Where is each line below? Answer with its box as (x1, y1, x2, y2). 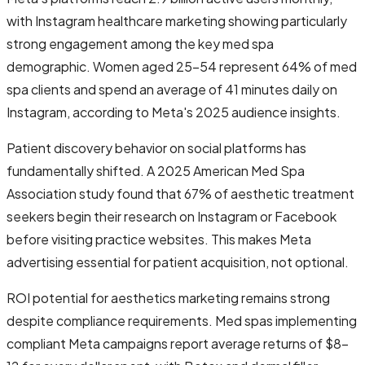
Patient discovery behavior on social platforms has (7, 139, 306, 156)
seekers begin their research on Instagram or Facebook (7, 207, 336, 225)
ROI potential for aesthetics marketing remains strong (7, 288, 330, 306)
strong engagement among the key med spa (7, 34, 274, 52)
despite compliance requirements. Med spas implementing (7, 311, 357, 329)
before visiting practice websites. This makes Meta (7, 230, 311, 248)
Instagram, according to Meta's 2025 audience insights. (7, 103, 341, 121)
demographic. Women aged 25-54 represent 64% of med (7, 57, 357, 75)
